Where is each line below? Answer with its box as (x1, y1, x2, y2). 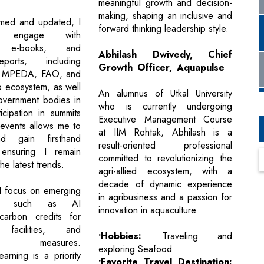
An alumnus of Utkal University (98, 87, 232, 101)
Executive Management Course (98, 113, 232, 127)
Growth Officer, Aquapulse (98, 61, 225, 75)
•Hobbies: (98, 229, 163, 243)
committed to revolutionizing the (98, 151, 232, 166)
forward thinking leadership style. (98, 22, 229, 36)
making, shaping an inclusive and (98, 9, 232, 23)
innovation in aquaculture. (98, 203, 199, 217)
